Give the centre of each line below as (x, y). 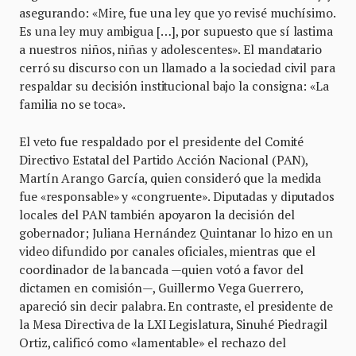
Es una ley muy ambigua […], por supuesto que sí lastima (176, 31)
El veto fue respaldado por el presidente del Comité (162, 141)
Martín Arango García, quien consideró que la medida (170, 178)
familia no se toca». (73, 104)
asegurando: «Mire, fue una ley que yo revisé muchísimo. (177, 12)
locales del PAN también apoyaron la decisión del (157, 214)
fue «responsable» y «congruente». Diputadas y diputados (177, 196)
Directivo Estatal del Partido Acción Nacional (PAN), (164, 159)
